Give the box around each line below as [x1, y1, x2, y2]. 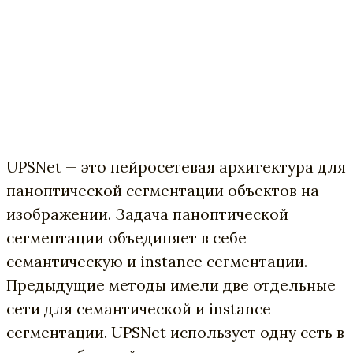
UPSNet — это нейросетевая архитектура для [6, 157, 346, 176]
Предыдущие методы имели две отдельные [6, 275, 336, 295]
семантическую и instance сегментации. [6, 251, 307, 271]
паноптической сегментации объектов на [6, 180, 319, 200]
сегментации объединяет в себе [6, 228, 247, 247]
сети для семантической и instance [6, 299, 271, 318]
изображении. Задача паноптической [6, 204, 288, 224]
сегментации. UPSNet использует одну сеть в [6, 322, 344, 342]
